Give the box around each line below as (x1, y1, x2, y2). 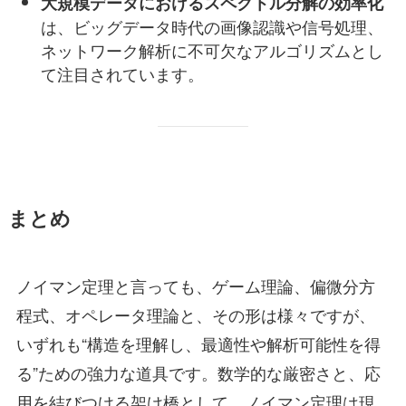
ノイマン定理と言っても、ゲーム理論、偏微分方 (15, 273, 375, 297)
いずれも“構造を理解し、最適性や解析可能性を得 (15, 331, 381, 355)
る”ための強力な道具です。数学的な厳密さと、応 (15, 360, 381, 384)
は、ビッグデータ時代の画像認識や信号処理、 (40, 14, 383, 38)
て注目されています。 (40, 61, 204, 85)
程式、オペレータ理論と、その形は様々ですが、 (15, 302, 375, 326)
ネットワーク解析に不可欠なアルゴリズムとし (40, 37, 383, 62)
